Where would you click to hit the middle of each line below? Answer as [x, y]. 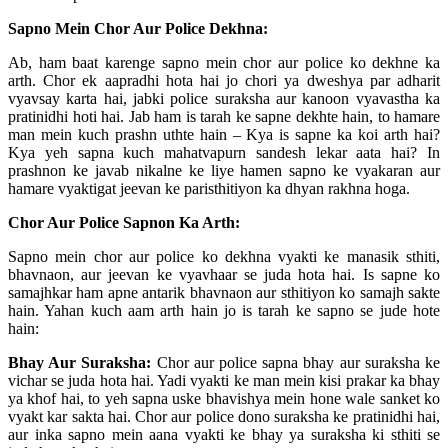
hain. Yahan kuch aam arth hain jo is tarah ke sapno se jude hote [224, 310]
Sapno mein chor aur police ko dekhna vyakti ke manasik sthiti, [224, 256]
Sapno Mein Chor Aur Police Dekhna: [138, 28]
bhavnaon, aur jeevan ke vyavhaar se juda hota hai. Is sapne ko [224, 274]
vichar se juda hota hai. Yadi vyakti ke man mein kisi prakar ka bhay [224, 380]
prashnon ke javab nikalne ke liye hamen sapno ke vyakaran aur [224, 170]
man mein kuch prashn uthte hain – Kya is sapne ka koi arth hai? [224, 134]
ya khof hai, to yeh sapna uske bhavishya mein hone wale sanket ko [224, 398]
